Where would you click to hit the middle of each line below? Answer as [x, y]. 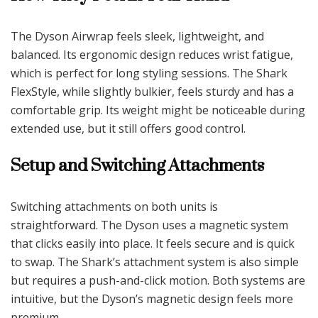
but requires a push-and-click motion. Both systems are [158, 280]
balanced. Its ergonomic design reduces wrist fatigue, [152, 54]
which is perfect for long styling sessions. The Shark [149, 73]
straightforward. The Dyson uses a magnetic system [149, 225]
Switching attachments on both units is [114, 206]
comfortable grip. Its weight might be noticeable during [158, 110]
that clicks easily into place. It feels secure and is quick [153, 243]
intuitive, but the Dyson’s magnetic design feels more [152, 298]
